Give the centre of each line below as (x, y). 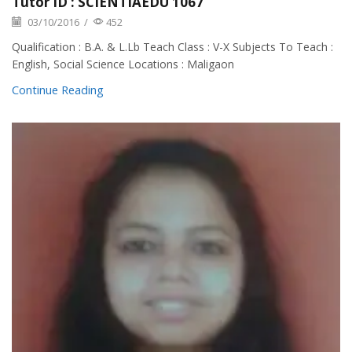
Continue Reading (58, 90)
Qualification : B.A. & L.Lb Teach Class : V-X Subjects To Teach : (172, 47)
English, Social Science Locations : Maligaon (123, 64)
